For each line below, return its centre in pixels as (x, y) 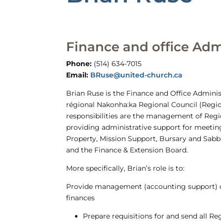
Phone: (79, 64)
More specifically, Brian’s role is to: (126, 168)
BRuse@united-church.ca (137, 75)
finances (81, 198)
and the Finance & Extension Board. (127, 150)
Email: (77, 75)
